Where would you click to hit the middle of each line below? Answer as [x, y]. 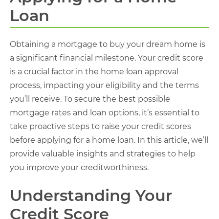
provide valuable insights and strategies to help [103, 154]
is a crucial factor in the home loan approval [94, 72]
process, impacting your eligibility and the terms [104, 85]
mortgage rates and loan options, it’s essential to [105, 113]
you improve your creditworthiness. [79, 167]
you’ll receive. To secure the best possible [90, 99]
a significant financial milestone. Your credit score [107, 58]
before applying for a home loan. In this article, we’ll [109, 140]
